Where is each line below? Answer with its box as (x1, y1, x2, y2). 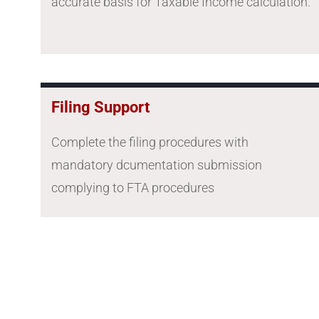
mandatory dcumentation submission (51, 157, 262, 173)
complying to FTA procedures (51, 180, 214, 196)
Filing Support (51, 98, 150, 117)
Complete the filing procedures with (51, 135, 249, 150)
